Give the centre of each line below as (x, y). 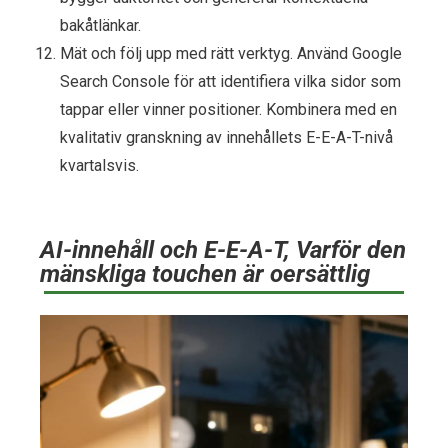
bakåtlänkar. (100, 25)
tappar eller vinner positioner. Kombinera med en (228, 109)
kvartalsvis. (99, 165)
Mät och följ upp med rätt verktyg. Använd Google (231, 53)
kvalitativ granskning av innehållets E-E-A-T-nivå (226, 137)
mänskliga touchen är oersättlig (205, 273)
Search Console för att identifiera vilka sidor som (230, 81)
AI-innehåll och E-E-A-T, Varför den (223, 249)
